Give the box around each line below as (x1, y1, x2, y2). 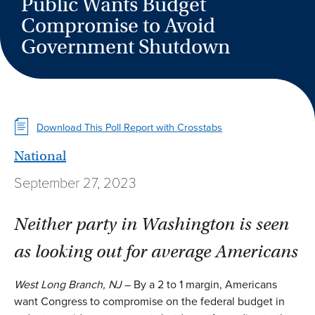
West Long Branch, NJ (14, 276, 122, 292)
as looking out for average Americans (14, 240, 298, 262)
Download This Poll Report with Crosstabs (37, 120, 222, 136)
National (14, 147, 66, 164)
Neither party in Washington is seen (14, 212, 289, 235)
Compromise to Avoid (21, 13, 215, 38)
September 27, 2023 (14, 172, 136, 193)
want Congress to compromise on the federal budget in (14, 292, 285, 309)
